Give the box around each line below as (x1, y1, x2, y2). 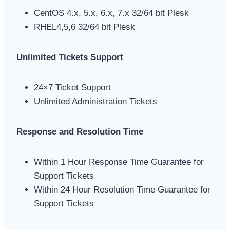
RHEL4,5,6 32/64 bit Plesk (34, 22, 135, 32)
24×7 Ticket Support (34, 82, 111, 92)
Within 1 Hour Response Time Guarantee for (34, 157, 204, 167)
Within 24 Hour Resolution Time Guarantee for (34, 184, 210, 195)
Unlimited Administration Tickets (34, 96, 157, 106)
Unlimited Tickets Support (16, 52, 123, 62)
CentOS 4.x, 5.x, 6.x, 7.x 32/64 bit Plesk (34, 8, 189, 18)
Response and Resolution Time (16, 126, 143, 137)
